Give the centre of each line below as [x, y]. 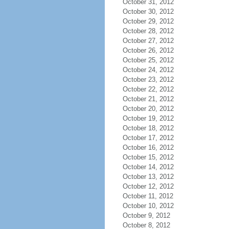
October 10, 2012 [148, 206]
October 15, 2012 [148, 157]
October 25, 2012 [148, 60]
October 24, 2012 [148, 70]
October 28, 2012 [148, 31]
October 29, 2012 [148, 21]
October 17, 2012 [148, 138]
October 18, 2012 [148, 128]
